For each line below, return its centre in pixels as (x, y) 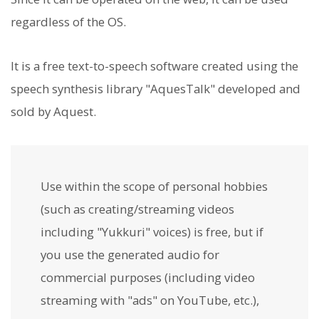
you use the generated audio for (130, 254)
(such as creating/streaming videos (137, 209)
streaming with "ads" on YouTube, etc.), (150, 300)
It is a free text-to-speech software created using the (155, 66)
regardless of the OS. (68, 22)
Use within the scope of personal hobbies (154, 186)
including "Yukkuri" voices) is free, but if (152, 231)
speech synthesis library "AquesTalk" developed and (156, 89)
